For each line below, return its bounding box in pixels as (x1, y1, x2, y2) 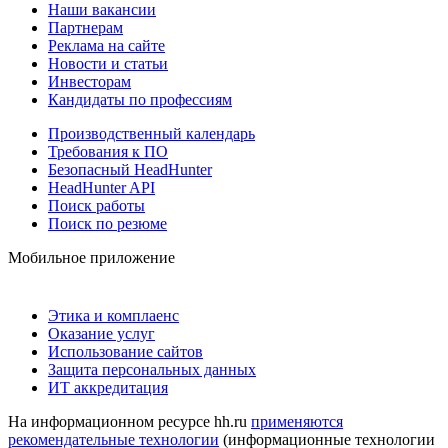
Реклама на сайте (48, 36, 165, 54)
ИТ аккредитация (48, 378, 168, 396)
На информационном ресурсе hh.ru (8, 412, 251, 430)
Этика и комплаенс (48, 306, 179, 324)
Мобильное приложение (8, 248, 175, 266)
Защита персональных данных (48, 360, 256, 378)
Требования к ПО (48, 142, 168, 160)
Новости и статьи (48, 54, 168, 72)
